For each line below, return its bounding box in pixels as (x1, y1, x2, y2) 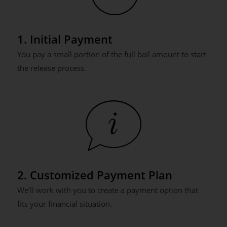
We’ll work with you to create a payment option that (17, 185, 198, 195)
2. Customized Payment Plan (17, 167, 172, 182)
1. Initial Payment (17, 31, 112, 47)
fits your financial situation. (17, 199, 112, 209)
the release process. (17, 63, 86, 73)
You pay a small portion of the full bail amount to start (17, 49, 206, 59)
